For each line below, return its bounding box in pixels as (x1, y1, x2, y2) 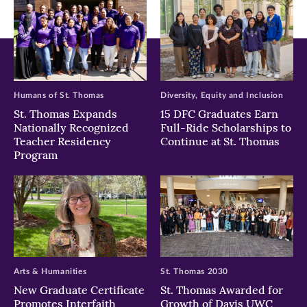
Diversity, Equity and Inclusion (160, 90, 284, 99)
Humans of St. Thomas (14, 90, 104, 99)
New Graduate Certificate (14, 283, 145, 297)
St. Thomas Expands (14, 106, 117, 121)
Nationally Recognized (14, 120, 129, 134)
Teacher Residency (14, 134, 111, 148)
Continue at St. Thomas (160, 134, 280, 148)
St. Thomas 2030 (160, 267, 228, 276)
